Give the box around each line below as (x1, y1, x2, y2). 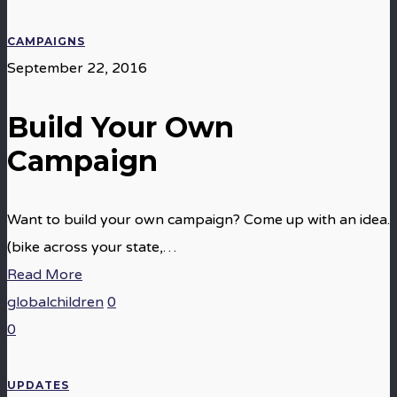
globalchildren (7, 293, 104, 311)
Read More (7, 266, 82, 284)
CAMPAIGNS (7, 35, 85, 48)
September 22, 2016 (7, 59, 147, 77)
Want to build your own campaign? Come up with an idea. (7, 211, 390, 229)
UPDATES (7, 378, 69, 392)
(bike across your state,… (7, 238, 176, 256)
